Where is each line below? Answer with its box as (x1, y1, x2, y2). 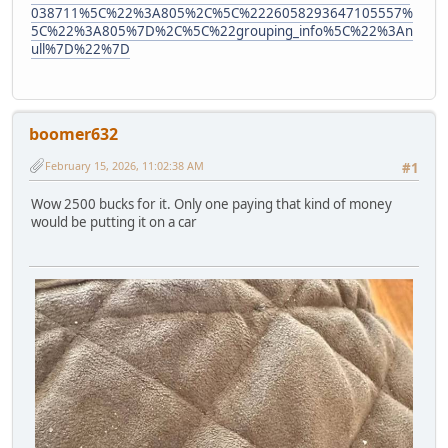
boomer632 (29, 123, 118, 146)
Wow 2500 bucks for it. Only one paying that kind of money (31, 194, 392, 213)
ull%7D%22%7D (31, 39, 130, 58)
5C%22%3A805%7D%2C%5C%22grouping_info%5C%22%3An (31, 21, 413, 40)
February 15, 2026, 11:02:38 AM (45, 157, 204, 173)
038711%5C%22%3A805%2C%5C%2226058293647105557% (31, 3, 413, 22)
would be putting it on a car (31, 212, 197, 231)
